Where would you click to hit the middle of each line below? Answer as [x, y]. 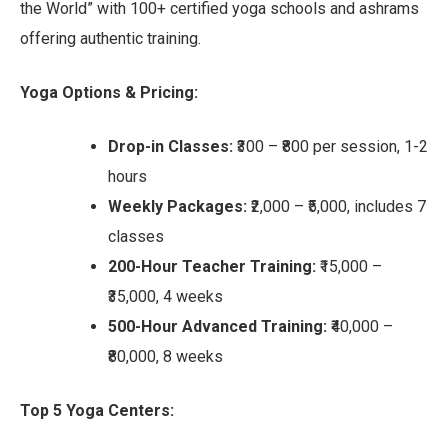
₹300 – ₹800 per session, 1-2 [330, 146]
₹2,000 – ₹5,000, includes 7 [336, 206]
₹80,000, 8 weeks [165, 356]
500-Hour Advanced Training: [217, 326]
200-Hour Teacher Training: [212, 266]
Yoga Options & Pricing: [109, 92]
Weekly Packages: [177, 206]
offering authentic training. [110, 38]
